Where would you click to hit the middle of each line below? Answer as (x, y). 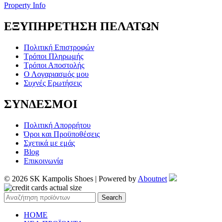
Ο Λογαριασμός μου (56, 74)
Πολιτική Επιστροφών (59, 47)
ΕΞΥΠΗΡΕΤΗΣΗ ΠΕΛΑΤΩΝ (82, 26)
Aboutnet (152, 178)
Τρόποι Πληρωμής (54, 56)
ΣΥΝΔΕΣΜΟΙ (41, 104)
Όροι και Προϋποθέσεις (62, 134)
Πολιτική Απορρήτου (57, 125)
